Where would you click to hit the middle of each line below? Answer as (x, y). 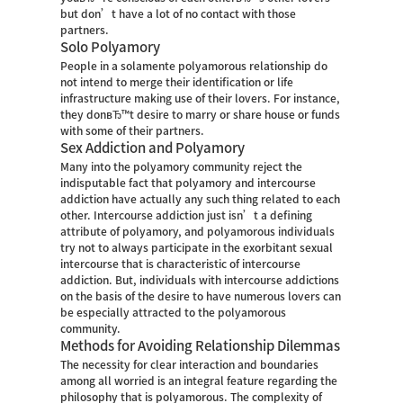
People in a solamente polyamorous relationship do (194, 66)
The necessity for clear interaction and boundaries (190, 364)
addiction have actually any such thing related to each (201, 199)
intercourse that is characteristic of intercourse (181, 264)
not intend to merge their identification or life (177, 82)
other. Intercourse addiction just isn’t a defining (187, 215)
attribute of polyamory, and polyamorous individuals (198, 231)
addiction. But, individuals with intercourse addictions (200, 280)
